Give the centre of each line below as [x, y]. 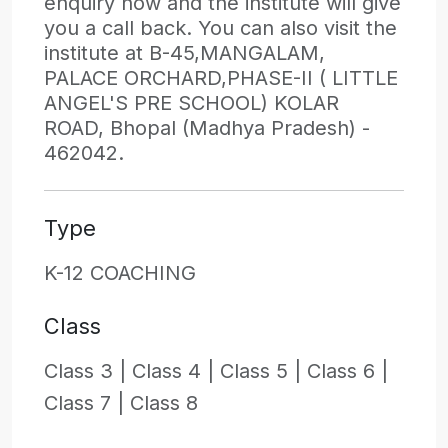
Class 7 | [87, 403]
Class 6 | [347, 371]
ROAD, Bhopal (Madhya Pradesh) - [207, 128]
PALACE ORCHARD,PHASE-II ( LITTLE [221, 78]
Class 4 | [176, 371]
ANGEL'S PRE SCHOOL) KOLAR [191, 103]
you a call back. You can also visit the [220, 28]
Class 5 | [263, 371]
